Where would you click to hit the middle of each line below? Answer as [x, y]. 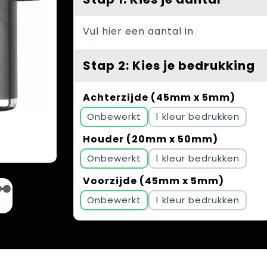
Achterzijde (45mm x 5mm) [159, 97]
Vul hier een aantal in [138, 31]
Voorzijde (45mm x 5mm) [153, 181]
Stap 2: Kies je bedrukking [169, 66]
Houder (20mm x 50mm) [150, 139]
